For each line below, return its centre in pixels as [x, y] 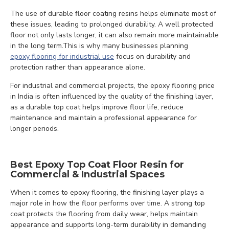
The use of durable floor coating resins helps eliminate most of [113, 14]
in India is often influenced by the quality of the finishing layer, [112, 96]
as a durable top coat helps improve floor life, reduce [97, 107]
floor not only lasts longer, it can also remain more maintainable [114, 35]
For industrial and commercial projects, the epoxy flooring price [112, 86]
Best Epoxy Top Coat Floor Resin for [97, 165]
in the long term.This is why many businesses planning [99, 46]
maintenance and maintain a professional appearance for [104, 118]
